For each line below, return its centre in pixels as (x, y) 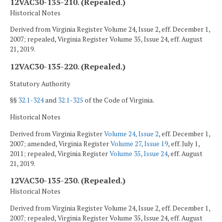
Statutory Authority (40, 83)
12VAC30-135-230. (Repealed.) (68, 181)
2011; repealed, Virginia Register (60, 153)
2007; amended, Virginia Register (60, 143)
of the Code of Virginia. (119, 100)
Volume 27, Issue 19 (139, 143)
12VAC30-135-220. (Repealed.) (68, 66)
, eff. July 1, (184, 143)
